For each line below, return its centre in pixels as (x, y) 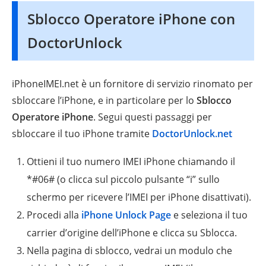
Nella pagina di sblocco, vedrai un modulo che (129, 250)
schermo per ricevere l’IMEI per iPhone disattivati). (139, 197)
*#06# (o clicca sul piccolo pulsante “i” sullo (123, 179)
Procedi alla (54, 215)
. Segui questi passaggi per (153, 117)
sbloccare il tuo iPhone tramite (82, 133)
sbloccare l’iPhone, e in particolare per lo (104, 100)
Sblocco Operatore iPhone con (131, 18)
